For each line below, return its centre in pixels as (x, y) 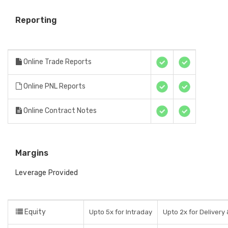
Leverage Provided (47, 173)
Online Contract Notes (59, 111)
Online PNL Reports (54, 86)
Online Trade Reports (57, 62)
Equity (34, 212)
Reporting (36, 20)
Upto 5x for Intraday (121, 212)
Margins (32, 153)
